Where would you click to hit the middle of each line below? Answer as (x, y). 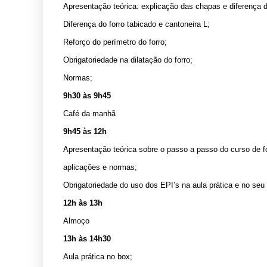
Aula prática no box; (98, 256)
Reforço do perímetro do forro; (115, 42)
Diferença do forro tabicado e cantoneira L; (136, 24)
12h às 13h (83, 203)
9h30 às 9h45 (87, 95)
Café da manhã (89, 113)
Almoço (76, 221)
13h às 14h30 (87, 238)
